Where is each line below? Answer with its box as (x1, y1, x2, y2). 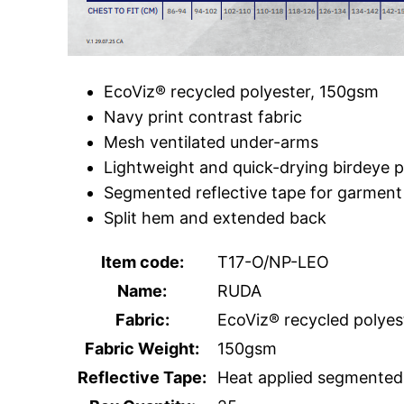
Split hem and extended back (104, 208, 327, 228)
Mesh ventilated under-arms (104, 133, 319, 152)
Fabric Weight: (85, 339, 200, 359)
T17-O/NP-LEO (217, 252, 330, 272)
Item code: (100, 252, 184, 272)
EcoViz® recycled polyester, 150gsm (104, 82, 380, 102)
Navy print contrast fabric (104, 107, 303, 127)
